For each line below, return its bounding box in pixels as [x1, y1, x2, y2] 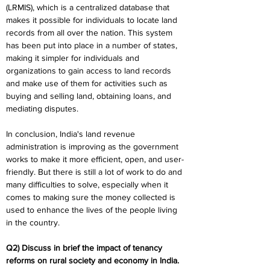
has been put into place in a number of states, [6, 40, 180, 50]
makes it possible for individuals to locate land [6, 15, 180, 25]
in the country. [6, 218, 60, 227]
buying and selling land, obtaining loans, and [6, 91, 174, 101]
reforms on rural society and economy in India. [6, 256, 179, 265]
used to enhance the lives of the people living [6, 205, 180, 215]
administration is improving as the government [6, 142, 181, 151]
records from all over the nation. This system [6, 28, 175, 37]
